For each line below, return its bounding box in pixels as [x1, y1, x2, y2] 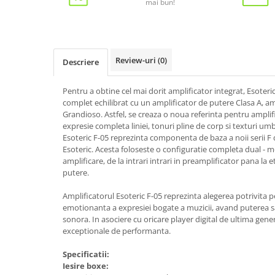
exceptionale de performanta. [63, 225, 171, 237]
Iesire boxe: [63, 260, 109, 272]
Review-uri [115, 55, 158, 66]
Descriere [63, 56, 99, 68]
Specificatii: [63, 249, 109, 260]
